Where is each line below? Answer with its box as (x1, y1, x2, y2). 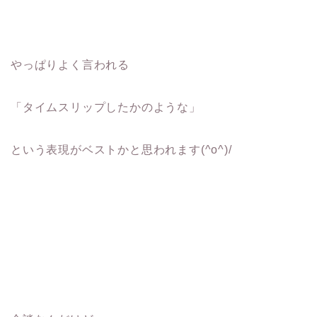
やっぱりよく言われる (11, 58, 129, 71)
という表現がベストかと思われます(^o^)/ (11, 143, 232, 156)
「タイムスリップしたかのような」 (11, 100, 201, 113)
